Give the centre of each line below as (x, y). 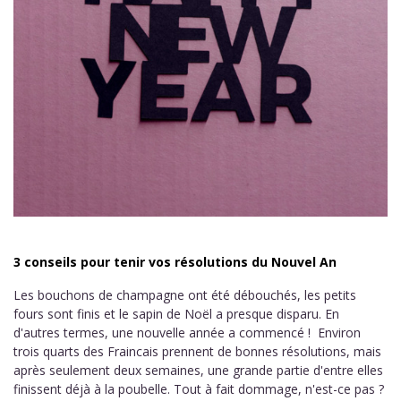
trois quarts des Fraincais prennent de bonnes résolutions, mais (197, 351)
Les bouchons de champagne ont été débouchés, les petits (185, 295)
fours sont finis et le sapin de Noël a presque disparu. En (176, 314)
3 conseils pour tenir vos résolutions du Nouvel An (175, 262)
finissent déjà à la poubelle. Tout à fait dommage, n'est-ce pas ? (199, 389)
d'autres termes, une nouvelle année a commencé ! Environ (187, 333)
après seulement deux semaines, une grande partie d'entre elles (198, 370)
